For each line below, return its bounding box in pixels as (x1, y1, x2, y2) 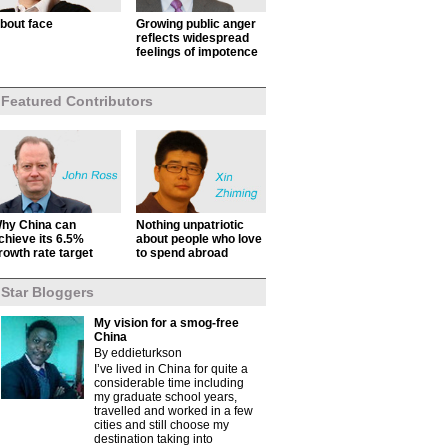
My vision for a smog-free (94, 316, 239, 330)
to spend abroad (136, 246, 228, 260)
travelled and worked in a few (94, 404, 253, 418)
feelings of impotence (136, 45, 258, 59)
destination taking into (94, 432, 213, 446)
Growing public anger (136, 17, 256, 31)
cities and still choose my (94, 418, 229, 432)
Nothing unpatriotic (136, 218, 244, 232)
